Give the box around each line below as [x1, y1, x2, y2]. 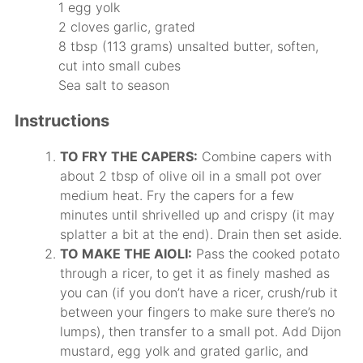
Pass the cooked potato [192, 245, 340, 262]
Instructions [15, 110, 109, 130]
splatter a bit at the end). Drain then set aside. [60, 225, 342, 242]
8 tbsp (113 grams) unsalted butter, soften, [58, 37, 319, 54]
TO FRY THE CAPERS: [60, 147, 198, 164]
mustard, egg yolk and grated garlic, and [60, 342, 309, 359]
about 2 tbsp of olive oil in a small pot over [60, 167, 322, 184]
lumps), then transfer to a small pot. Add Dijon [60, 322, 341, 340]
